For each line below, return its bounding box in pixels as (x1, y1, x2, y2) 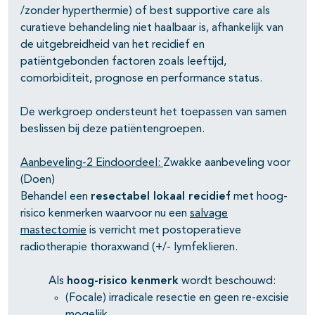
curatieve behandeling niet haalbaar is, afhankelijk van (20, 22, 283, 34)
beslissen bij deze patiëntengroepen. (20, 124, 205, 136)
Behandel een (20, 191, 91, 203)
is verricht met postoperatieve (86, 225, 241, 237)
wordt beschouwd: (179, 276, 276, 288)
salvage (190, 208, 228, 220)
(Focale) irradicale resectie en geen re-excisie (65, 292, 289, 304)
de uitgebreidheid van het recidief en (20, 39, 205, 51)
